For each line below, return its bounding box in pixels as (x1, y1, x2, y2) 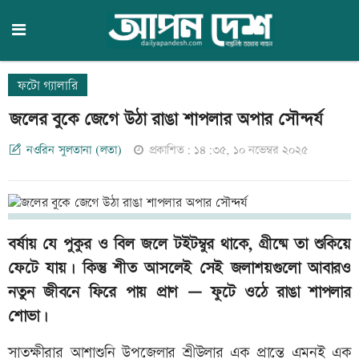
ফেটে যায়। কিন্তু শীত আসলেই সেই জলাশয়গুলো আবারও (8, 257, 351, 280)
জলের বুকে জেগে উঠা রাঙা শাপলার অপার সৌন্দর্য (10, 107, 323, 132)
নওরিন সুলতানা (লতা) (26, 142, 123, 159)
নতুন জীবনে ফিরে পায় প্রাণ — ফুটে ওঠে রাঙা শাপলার (8, 281, 351, 305)
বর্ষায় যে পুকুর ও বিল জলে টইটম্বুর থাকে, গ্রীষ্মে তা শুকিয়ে (8, 233, 351, 256)
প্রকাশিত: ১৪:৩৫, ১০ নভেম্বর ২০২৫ (148, 142, 309, 159)
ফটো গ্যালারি (18, 77, 78, 95)
